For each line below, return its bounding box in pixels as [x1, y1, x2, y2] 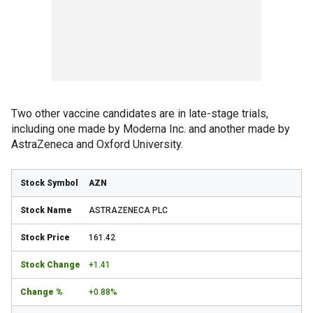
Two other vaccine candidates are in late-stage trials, [11, 107, 268, 120]
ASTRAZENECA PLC [89, 205, 168, 215]
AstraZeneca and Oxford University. [11, 138, 183, 151]
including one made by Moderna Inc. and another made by [11, 122, 290, 136]
